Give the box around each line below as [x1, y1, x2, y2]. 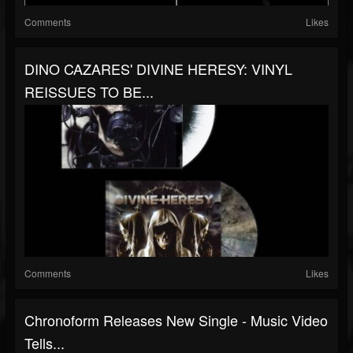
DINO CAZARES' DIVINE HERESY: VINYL [24, 58, 292, 79]
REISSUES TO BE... [24, 81, 154, 102]
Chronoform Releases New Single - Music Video [24, 310, 328, 330]
